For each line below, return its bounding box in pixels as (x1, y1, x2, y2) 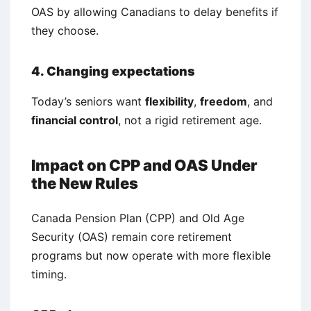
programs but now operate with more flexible (31, 248, 271, 262)
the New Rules (31, 174, 138, 192)
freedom (200, 94, 247, 108)
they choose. (31, 23, 99, 37)
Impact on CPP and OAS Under (31, 155, 258, 174)
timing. (31, 267, 67, 281)
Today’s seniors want (31, 94, 145, 108)
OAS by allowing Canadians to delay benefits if (31, 4, 278, 19)
